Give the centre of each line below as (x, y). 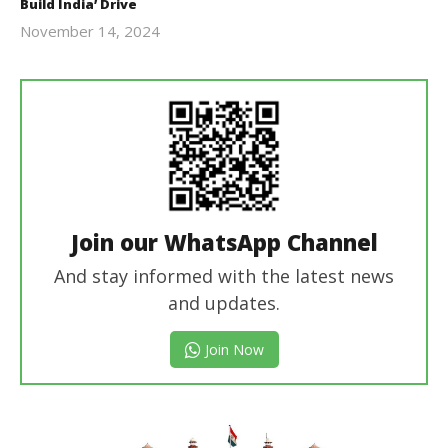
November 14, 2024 (90, 30)
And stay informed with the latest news (224, 275)
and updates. (224, 302)
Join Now (232, 349)
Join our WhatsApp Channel (224, 241)
